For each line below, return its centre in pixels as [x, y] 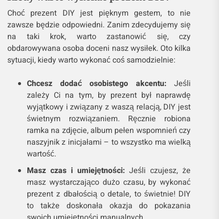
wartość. [42, 154]
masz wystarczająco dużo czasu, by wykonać [109, 183]
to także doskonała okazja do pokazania [109, 206]
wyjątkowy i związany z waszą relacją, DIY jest [109, 107]
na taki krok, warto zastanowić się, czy [99, 37]
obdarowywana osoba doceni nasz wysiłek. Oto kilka [99, 49]
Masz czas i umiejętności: [76, 171]
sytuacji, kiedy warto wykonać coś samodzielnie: [91, 60]
